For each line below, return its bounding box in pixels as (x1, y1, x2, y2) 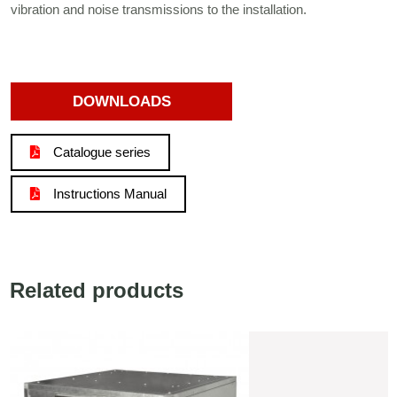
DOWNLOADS (72, 92, 171, 110)
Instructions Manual (53, 185, 167, 201)
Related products (10, 277, 184, 302)
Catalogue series (53, 144, 152, 160)
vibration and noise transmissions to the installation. (11, 2, 307, 18)
